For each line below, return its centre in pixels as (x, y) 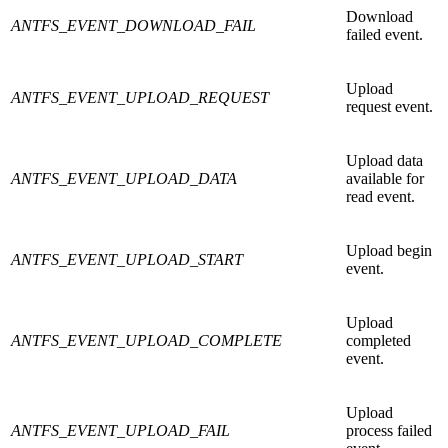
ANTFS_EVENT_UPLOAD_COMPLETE (146, 341)
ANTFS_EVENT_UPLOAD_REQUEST (140, 98)
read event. (380, 197)
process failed (389, 431)
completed (378, 341)
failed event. (384, 35)
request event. (389, 107)
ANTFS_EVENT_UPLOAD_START (127, 260)
